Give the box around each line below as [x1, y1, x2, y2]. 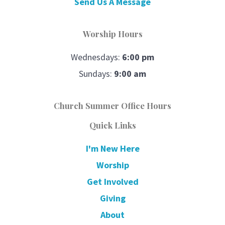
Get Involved [86, 175, 139, 187]
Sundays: [79, 67, 114, 79]
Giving [99, 192, 126, 204]
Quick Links [89, 119, 136, 131]
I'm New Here [85, 142, 140, 154]
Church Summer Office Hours [54, 99, 171, 111]
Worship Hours [82, 28, 143, 39]
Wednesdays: [71, 51, 122, 63]
